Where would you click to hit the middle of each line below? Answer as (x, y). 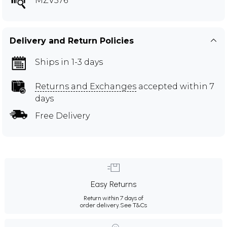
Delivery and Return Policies (72, 41)
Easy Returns (113, 184)
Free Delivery (62, 116)
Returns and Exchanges (86, 86)
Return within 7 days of (113, 198)
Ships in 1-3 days (69, 62)
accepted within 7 (175, 86)
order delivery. (100, 205)
